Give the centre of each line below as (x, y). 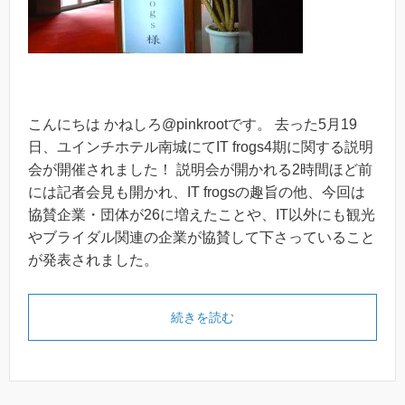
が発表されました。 (93, 259)
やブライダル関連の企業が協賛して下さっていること (202, 237)
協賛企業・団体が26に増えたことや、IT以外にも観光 (202, 214)
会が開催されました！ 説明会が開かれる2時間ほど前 (200, 169)
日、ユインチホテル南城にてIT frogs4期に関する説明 (201, 146)
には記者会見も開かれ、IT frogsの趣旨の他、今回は (197, 192)
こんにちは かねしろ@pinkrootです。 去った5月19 (193, 124)
